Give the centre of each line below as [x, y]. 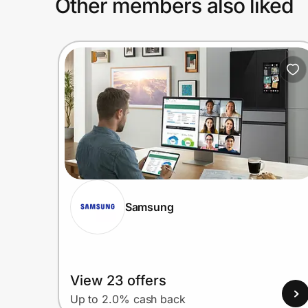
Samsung [150, 207]
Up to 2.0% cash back [128, 299]
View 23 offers [118, 281]
